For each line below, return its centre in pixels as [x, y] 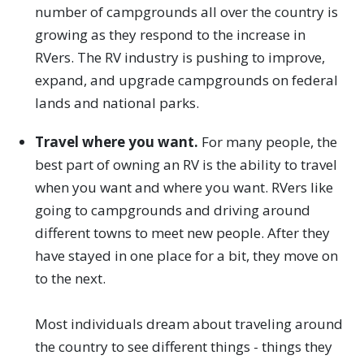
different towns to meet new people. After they [182, 233]
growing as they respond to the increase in [170, 35]
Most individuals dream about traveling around [188, 324]
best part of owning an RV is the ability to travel [186, 165]
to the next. [70, 279]
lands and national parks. [117, 103]
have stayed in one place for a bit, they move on [186, 256]
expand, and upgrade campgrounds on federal [186, 80]
